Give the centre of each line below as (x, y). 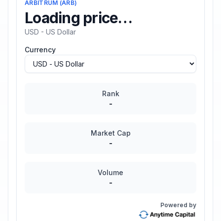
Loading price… (79, 18)
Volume (110, 172)
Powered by (178, 205)
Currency (40, 50)
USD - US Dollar (50, 32)
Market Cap (110, 133)
